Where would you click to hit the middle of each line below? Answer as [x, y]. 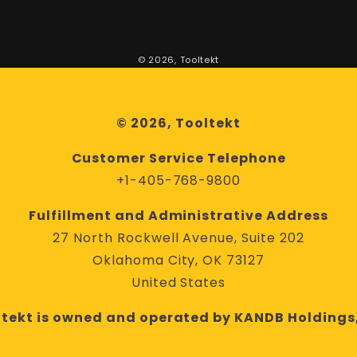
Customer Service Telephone [178, 158]
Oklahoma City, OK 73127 [178, 260]
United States [178, 282]
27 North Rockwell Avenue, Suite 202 [178, 238]
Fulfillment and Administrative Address [178, 216]
